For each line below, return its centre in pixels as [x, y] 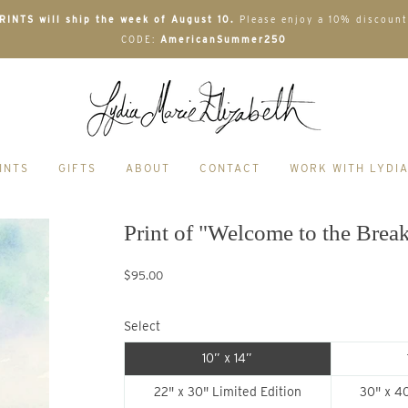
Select [142, 326]
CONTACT [230, 168]
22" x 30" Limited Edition [227, 392]
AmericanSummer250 [224, 39]
